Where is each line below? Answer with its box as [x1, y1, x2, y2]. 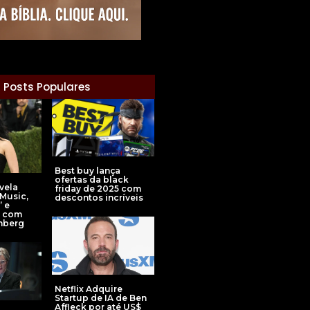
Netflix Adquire [55, 283, 122, 294]
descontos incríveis [55, 192, 143, 203]
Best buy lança [55, 165, 120, 176]
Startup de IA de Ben [55, 292, 147, 303]
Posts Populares [3, 80, 91, 95]
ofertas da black [55, 174, 129, 185]
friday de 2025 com [55, 183, 141, 194]
